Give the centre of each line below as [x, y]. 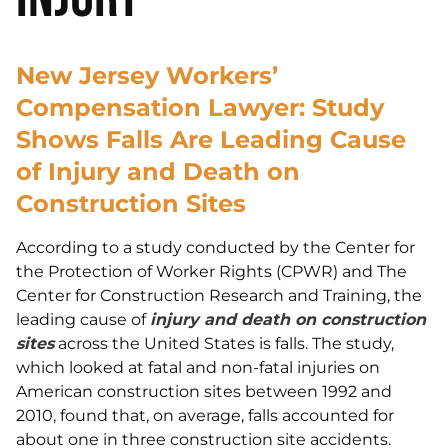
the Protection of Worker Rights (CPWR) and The [211, 271]
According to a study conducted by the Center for [215, 247]
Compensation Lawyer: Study [200, 107]
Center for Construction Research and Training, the [219, 295]
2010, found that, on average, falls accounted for [205, 415]
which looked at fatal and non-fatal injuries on [198, 367]
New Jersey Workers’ [147, 75]
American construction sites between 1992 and [204, 391]
